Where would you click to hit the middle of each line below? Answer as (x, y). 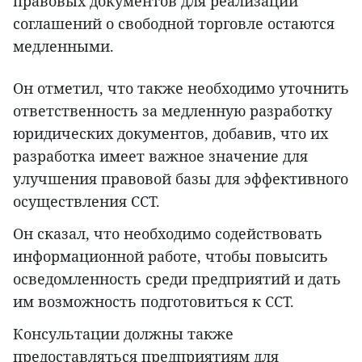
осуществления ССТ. (86, 201)
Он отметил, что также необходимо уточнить (181, 88)
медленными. (63, 46)
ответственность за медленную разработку (173, 110)
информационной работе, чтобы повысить (170, 256)
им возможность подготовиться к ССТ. (154, 301)
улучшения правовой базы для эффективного (181, 178)
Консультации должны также (123, 333)
